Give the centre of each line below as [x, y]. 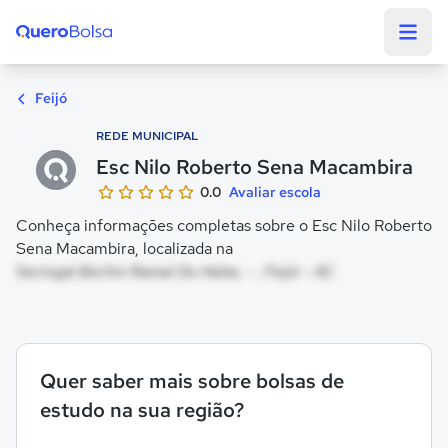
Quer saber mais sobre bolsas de [192, 381]
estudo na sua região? [142, 410]
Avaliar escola [275, 192]
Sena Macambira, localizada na [124, 248]
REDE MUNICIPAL [147, 136]
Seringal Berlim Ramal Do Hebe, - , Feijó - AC [175, 271]
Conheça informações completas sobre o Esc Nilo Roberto [224, 225]
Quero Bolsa [59, 58]
